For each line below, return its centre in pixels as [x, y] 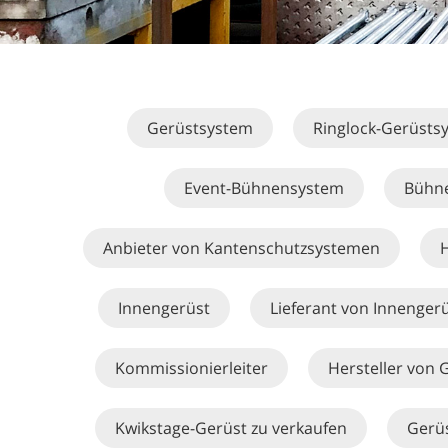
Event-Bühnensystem [263, 188]
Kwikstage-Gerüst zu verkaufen [231, 428]
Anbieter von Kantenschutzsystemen [241, 248]
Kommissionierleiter [191, 368]
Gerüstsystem [200, 128]
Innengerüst [164, 308]
